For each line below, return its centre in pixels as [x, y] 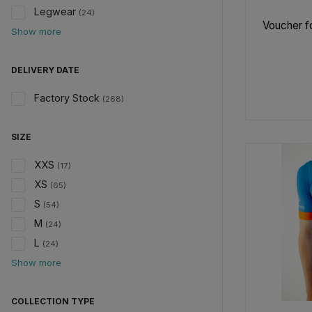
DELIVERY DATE [45, 70]
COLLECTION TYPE [53, 301]
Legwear [55, 11]
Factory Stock [67, 98]
